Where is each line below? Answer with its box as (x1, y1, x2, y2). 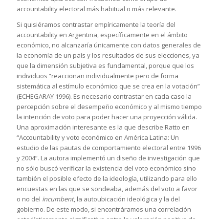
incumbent (42, 195, 74, 204)
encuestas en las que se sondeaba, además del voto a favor (16, 184, 197, 194)
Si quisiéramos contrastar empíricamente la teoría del (16, 20, 175, 29)
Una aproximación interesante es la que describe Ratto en (16, 123, 190, 132)
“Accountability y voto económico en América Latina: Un (16, 133, 179, 142)
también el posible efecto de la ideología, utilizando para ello (16, 174, 197, 183)
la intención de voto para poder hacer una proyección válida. (16, 112, 197, 122)
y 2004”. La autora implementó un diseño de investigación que (16, 153, 200, 163)
